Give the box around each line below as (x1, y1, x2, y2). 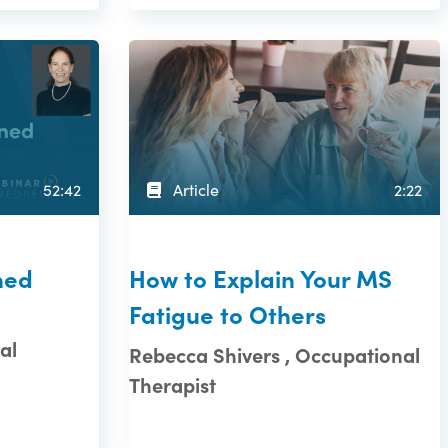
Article (169, 179, 220, 201)
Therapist (129, 371, 217, 399)
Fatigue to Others (129, 297, 327, 331)
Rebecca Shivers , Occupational (129, 341, 421, 369)
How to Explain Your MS (129, 261, 393, 295)
